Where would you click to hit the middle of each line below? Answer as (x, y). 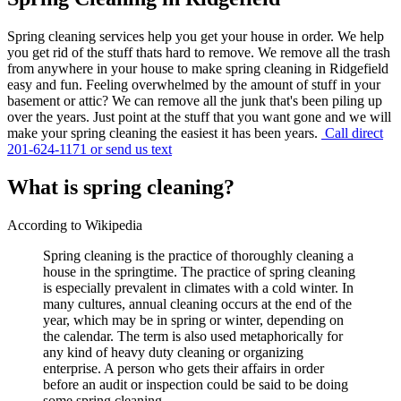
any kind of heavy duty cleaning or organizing (173, 352)
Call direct (352, 132)
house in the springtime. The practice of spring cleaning (199, 271)
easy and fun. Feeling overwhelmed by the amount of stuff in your (194, 84)
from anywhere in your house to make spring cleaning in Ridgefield (198, 68)
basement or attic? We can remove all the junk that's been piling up (195, 100)
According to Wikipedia (75, 225)
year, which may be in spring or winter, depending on (193, 320)
